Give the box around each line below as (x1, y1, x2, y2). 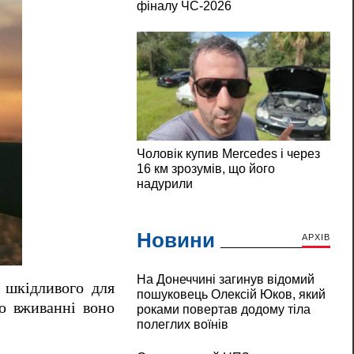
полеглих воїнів (136, 318, 228, 332)
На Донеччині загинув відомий (136, 273, 314, 287)
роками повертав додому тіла (136, 303, 311, 317)
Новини (136, 228, 215, 253)
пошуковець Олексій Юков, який (136, 288, 326, 302)
